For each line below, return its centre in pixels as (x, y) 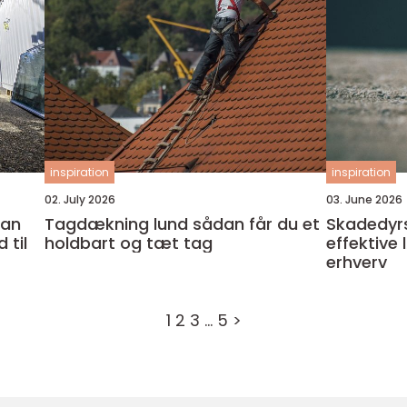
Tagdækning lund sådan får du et (118, 224)
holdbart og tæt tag (128, 243)
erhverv (356, 262)
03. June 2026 (364, 199)
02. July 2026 (79, 199)
